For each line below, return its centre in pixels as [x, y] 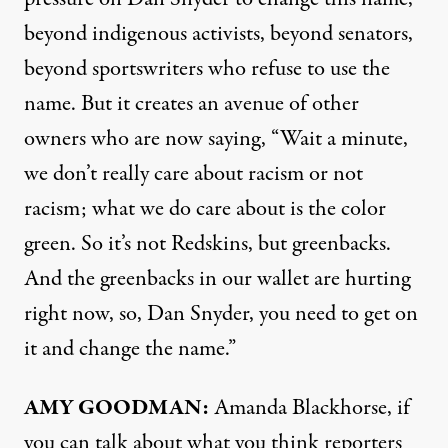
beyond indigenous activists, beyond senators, [218, 34]
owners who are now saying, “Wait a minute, [216, 139]
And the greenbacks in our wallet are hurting [217, 279]
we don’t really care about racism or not [193, 174]
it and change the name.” [130, 349]
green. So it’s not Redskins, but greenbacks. [207, 244]
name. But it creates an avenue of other [191, 104]
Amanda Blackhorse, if [309, 408]
